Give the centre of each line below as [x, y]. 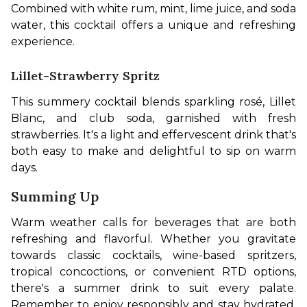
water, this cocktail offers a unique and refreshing [153, 25]
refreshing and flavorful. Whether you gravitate [153, 238]
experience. [43, 41]
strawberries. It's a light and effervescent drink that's [153, 134]
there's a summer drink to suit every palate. [153, 288]
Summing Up [55, 196]
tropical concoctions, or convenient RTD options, [153, 271]
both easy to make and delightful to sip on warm [153, 151]
